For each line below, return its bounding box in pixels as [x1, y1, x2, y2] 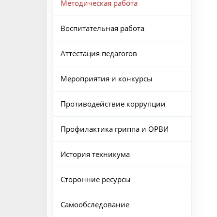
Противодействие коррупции [60, 99, 166, 108]
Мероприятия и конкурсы [60, 74, 153, 83]
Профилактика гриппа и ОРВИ [60, 124, 169, 134]
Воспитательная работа [60, 23, 144, 33]
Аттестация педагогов [60, 48, 137, 58]
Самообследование [60, 200, 129, 209]
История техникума [60, 149, 130, 159]
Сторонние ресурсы [60, 174, 131, 184]
